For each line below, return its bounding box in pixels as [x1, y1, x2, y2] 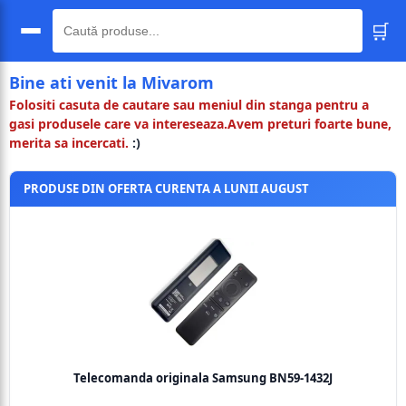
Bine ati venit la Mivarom [9, 72, 214, 93]
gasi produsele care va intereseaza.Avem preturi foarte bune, [9, 115, 391, 132]
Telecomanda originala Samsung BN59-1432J [73, 370, 333, 386]
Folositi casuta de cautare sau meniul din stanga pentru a [9, 96, 369, 113]
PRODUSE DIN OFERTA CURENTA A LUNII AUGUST [24, 180, 309, 197]
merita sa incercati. [9, 134, 129, 151]
